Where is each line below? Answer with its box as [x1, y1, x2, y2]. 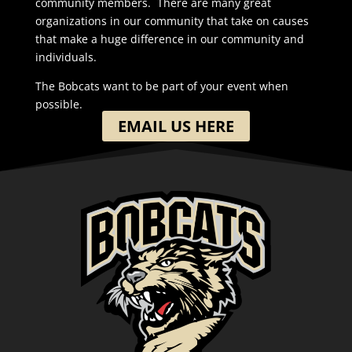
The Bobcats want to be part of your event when [35, 78, 288, 93]
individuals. [35, 49, 97, 64]
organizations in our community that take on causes [35, 13, 309, 28]
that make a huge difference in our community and [35, 31, 304, 46]
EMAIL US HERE [117, 115, 234, 137]
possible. [35, 96, 82, 112]
